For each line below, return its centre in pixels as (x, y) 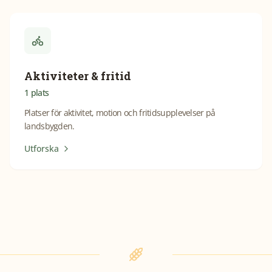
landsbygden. (49, 126)
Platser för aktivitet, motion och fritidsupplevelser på (120, 113)
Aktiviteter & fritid (78, 76)
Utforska (42, 148)
